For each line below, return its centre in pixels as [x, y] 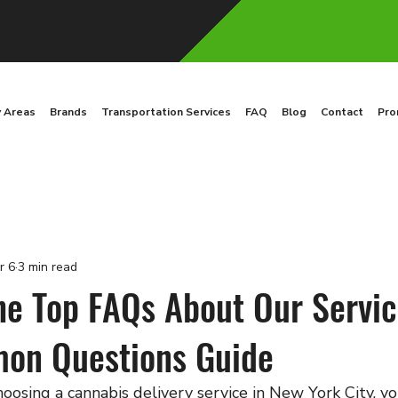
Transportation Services [166, 111]
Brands [68, 111]
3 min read [48, 267]
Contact [342, 111]
